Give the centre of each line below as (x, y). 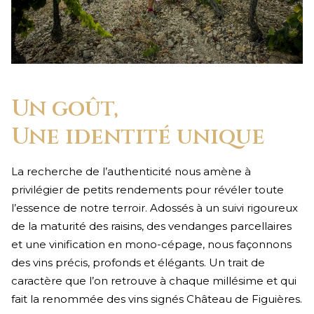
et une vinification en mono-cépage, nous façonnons (151, 245)
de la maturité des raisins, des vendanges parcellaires (151, 226)
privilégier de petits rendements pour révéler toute (148, 190)
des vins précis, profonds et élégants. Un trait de (138, 263)
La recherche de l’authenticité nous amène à (131, 172)
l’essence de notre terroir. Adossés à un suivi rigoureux (155, 208)
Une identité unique (138, 137)
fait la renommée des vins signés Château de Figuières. (157, 299)
